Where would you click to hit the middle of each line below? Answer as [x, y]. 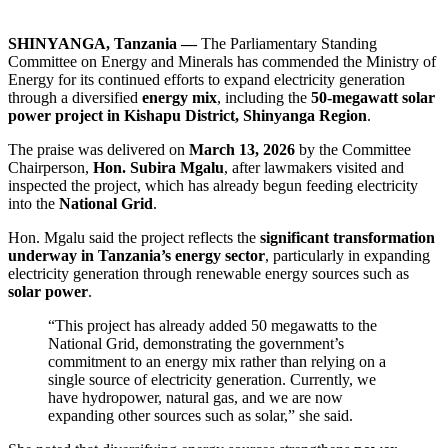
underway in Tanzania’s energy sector [136, 255]
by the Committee [353, 149]
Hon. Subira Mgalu [158, 167]
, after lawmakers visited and [314, 167]
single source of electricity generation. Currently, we [212, 379]
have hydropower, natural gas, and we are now [195, 397]
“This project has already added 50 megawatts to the [212, 325]
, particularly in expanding [347, 255]
